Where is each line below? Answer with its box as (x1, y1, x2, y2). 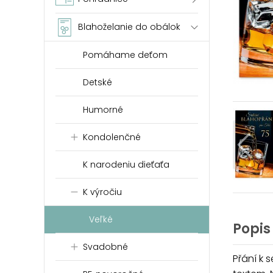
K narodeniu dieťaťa (83, 158, 169, 171)
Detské (83, 76, 112, 88)
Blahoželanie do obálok (78, 21, 180, 33)
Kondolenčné (83, 131, 141, 143)
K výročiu (83, 186, 122, 198)
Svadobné (83, 241, 128, 253)
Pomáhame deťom (83, 49, 168, 61)
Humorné (83, 104, 123, 116)
